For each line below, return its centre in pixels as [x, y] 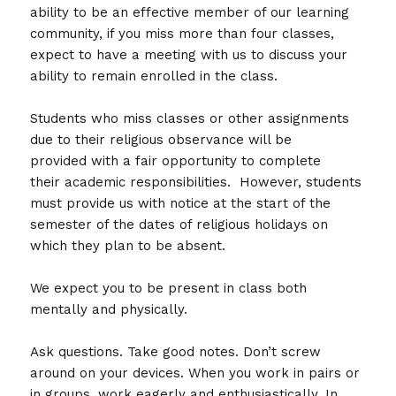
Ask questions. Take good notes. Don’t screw [176, 351]
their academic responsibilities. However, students [196, 182]
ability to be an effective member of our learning [190, 12]
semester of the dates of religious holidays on [179, 224]
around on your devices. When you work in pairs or [195, 373]
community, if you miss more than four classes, [183, 33]
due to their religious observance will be [161, 139]
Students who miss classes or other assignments [190, 118]
